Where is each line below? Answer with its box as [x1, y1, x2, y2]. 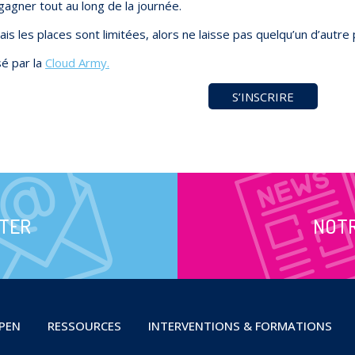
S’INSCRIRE [232, 88, 295, 105]
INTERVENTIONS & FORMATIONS [147, 317, 332, 334]
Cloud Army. [45, 55, 109, 71]
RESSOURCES [47, 317, 121, 334]
